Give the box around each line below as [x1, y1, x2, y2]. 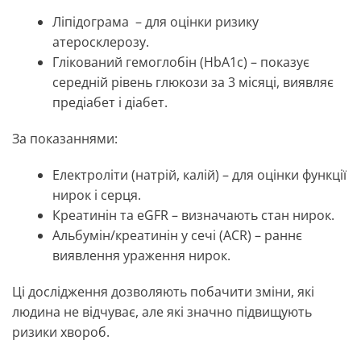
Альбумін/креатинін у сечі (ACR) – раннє [52, 226, 302, 245]
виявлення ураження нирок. [52, 247, 230, 265]
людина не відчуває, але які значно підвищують [12, 303, 312, 322]
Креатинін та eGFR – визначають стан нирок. [52, 206, 334, 225]
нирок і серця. [52, 186, 141, 205]
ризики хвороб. [12, 323, 110, 342]
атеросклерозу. [52, 33, 149, 52]
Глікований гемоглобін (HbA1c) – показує [52, 53, 309, 72]
